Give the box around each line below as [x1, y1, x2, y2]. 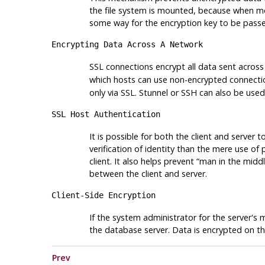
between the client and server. [89, 168, 207, 180]
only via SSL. [89, 87, 139, 99]
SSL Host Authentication [51, 109, 160, 119]
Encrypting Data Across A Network [51, 40, 203, 50]
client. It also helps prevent [89, 156, 196, 167]
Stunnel [138, 87, 168, 99]
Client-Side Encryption [51, 190, 156, 201]
